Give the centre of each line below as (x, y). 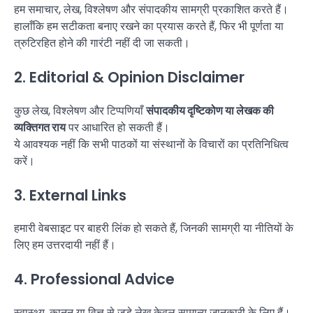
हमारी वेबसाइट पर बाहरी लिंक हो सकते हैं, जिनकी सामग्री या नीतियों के (154, 228)
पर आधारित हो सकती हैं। (118, 127)
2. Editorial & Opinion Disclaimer (129, 77)
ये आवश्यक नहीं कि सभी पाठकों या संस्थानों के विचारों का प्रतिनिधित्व (151, 144)
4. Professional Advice (94, 279)
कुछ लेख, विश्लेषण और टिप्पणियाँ (80, 110)
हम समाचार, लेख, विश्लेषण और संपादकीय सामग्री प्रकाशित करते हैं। (151, 10)
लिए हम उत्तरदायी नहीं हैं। (65, 245)
